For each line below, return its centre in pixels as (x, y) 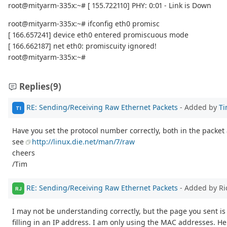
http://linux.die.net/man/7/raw (83, 142)
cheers (24, 153)
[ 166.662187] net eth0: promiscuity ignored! (82, 46)
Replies (35, 87)
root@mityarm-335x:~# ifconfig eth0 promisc (84, 24)
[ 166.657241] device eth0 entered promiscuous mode (98, 35)
